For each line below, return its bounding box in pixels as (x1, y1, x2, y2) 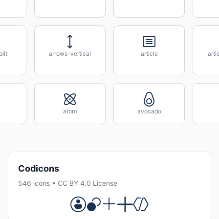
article (140, 50, 158, 57)
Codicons (18, 163, 59, 174)
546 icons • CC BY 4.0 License (18, 179, 117, 188)
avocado (137, 108, 161, 115)
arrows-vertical (49, 50, 91, 57)
